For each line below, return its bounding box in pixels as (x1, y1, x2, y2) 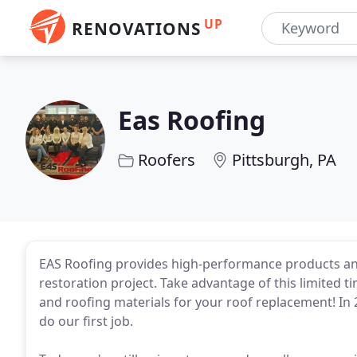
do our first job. (39, 312, 133, 330)
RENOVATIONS (72, 18, 201, 40)
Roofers (138, 149, 195, 171)
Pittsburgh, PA (232, 149, 336, 171)
